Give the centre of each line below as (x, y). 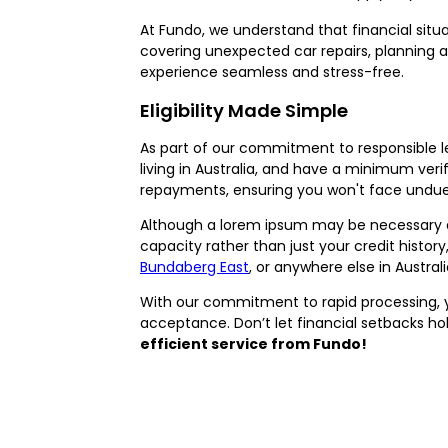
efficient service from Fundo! (253, 343)
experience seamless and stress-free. (272, 71)
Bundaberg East (194, 266)
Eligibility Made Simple (244, 110)
